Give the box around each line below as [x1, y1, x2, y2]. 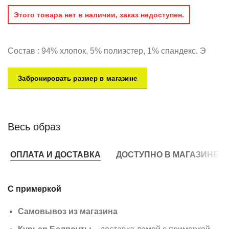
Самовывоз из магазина [18, 207, 118, 216]
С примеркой [8, 185, 61, 194]
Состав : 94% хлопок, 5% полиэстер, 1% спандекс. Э [8, 47, 206, 56]
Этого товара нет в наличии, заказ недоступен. [13, 10, 184, 19]
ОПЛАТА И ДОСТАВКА [10, 150, 101, 159]
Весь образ [8, 121, 60, 133]
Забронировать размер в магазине [18, 74, 138, 82]
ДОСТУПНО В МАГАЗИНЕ [116, 150, 219, 159]
